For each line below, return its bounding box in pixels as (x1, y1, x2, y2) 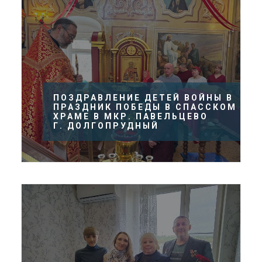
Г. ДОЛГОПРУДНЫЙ (53, 121, 159, 130)
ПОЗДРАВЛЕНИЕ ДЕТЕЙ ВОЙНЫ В (53, 93, 233, 102)
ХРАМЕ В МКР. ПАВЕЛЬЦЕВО (53, 112, 208, 121)
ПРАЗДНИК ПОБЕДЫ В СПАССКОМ (53, 102, 237, 112)
